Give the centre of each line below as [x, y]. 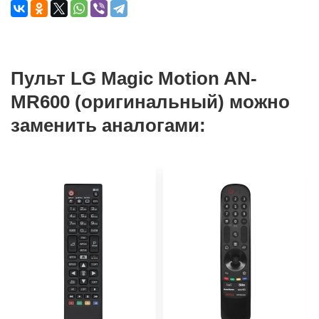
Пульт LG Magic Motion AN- [134, 79]
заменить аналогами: [108, 126]
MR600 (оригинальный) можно [150, 102]
